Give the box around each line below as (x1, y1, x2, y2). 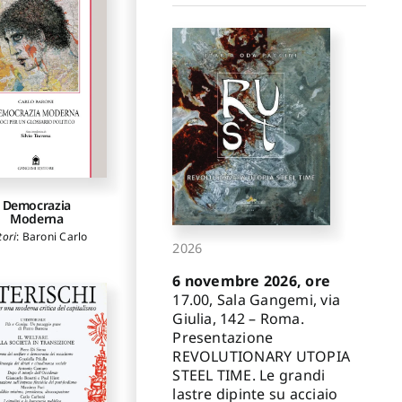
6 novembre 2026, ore (172, 270, 331, 291)
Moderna (9, 210, 64, 228)
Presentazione (172, 327, 274, 347)
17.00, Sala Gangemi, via (172, 289, 341, 310)
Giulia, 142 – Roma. (172, 308, 304, 328)
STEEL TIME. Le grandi (172, 364, 326, 385)
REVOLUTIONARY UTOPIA (172, 345, 351, 366)
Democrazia (2, 197, 71, 214)
